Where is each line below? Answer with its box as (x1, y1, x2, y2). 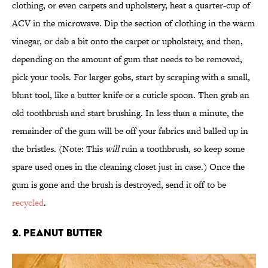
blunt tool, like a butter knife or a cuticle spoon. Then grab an (12, 89, 249, 102)
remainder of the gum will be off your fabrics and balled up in (12, 124, 248, 138)
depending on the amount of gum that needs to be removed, (12, 53, 242, 66)
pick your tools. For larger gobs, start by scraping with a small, (12, 71, 250, 84)
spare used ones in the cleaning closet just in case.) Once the (12, 160, 245, 173)
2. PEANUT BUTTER (12, 226, 102, 239)
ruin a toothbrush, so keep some (119, 142, 245, 156)
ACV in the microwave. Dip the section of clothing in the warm (12, 17, 255, 30)
